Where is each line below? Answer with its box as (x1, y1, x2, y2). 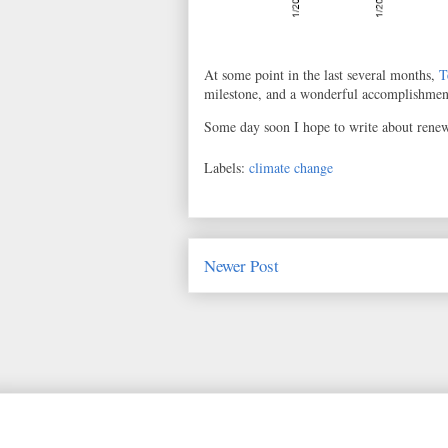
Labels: (204, 158, 249, 177)
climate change (249, 158, 333, 177)
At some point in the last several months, (204, 65, 439, 84)
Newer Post (204, 254, 279, 277)
